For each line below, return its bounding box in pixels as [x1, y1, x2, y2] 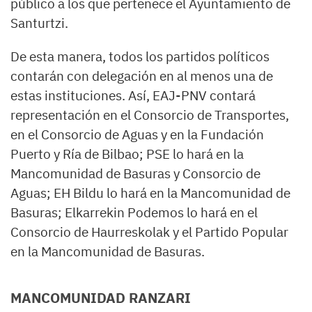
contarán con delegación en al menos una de [10, 68, 273, 85]
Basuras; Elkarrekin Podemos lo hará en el [10, 204, 258, 221]
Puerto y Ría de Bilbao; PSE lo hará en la [10, 146, 244, 163]
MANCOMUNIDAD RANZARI [10, 289, 191, 307]
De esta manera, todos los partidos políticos [10, 48, 270, 65]
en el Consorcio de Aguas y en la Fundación [10, 126, 264, 143]
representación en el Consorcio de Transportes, [10, 107, 289, 124]
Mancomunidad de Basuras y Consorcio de [10, 165, 260, 182]
